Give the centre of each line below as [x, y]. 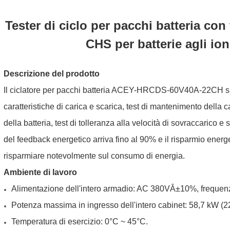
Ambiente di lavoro [41, 172]
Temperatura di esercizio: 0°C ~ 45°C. [80, 221]
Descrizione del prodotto [52, 73]
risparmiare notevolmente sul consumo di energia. [94, 156]
